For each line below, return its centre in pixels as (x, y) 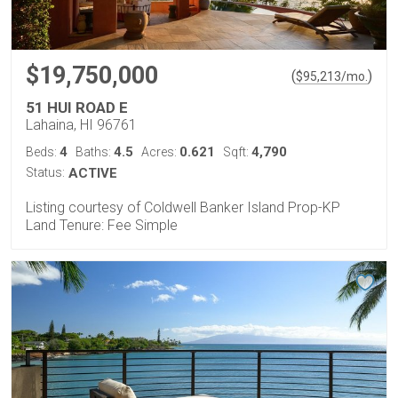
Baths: (95, 152)
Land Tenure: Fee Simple (102, 225)
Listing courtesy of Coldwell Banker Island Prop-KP (183, 207)
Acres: (160, 152)
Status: (45, 172)
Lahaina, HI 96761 (81, 125)
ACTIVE (93, 173)
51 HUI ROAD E (77, 107)
